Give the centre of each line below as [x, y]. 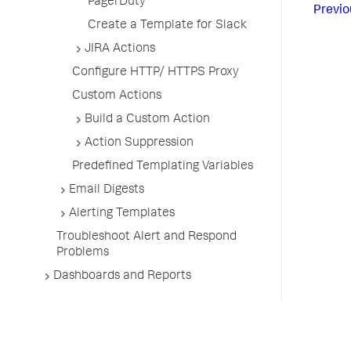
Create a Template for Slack [167, 26]
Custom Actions [117, 96]
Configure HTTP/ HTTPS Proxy [156, 73]
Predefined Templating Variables [163, 167]
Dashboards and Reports [122, 277]
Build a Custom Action [147, 120]
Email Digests [107, 190]
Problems [83, 253]
